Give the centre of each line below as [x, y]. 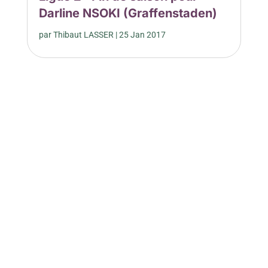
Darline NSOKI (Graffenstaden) [128, 13]
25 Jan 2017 [142, 35]
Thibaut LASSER [83, 35]
